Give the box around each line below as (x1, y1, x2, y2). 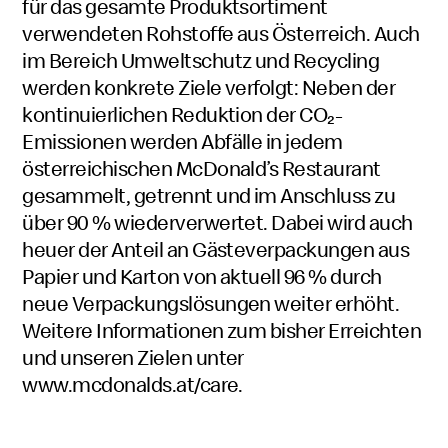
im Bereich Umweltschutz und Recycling (22, 46, 380, 74)
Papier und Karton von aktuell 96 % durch (22, 262, 382, 290)
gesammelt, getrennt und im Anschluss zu (22, 181, 396, 209)
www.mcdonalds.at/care (22, 370, 238, 398)
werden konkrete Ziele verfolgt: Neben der (22, 73, 396, 101)
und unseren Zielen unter (22, 343, 244, 371)
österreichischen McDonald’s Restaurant (22, 154, 381, 182)
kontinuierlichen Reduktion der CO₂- (22, 100, 343, 128)
